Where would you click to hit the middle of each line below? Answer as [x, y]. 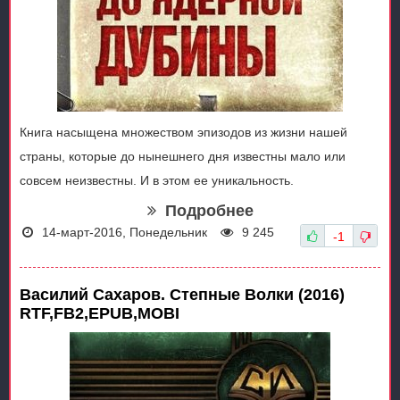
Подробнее [209, 211]
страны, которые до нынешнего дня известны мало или [183, 156]
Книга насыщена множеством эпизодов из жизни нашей [183, 132]
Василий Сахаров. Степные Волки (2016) [182, 295]
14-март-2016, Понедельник [125, 232]
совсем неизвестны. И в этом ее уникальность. [157, 180]
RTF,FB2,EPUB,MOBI [100, 313]
